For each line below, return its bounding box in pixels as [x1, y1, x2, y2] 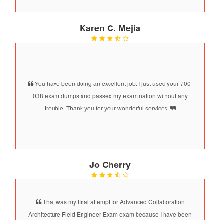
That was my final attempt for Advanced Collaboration [41, 197, 185, 206]
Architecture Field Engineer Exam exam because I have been [28, 209, 192, 218]
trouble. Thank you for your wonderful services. [44, 103, 170, 112]
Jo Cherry [89, 158, 131, 171]
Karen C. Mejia [80, 21, 140, 34]
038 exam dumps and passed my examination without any [32, 91, 188, 100]
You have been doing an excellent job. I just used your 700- [33, 79, 192, 87]
